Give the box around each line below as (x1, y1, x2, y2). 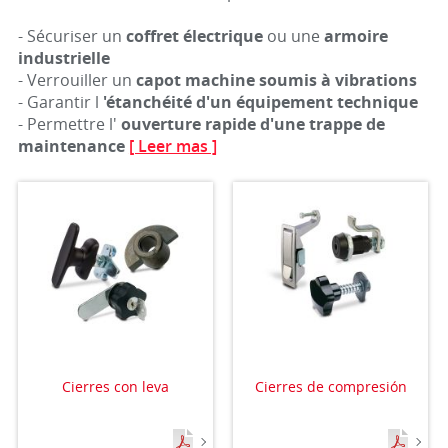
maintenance (17, 135, 125, 157)
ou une (262, 25, 324, 47)
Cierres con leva (61, 377, 169, 397)
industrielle (17, 47, 110, 69)
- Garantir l (17, 91, 99, 113)
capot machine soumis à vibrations (135, 69, 417, 91)
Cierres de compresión (254, 377, 407, 397)
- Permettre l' (17, 113, 117, 135)
